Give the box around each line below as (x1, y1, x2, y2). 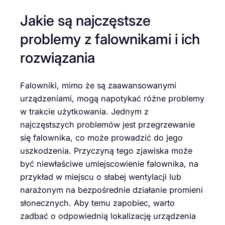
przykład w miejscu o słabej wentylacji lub (20, 172, 181, 182)
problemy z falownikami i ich (20, 30, 200, 48)
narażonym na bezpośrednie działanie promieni (20, 185, 203, 195)
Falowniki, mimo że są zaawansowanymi (20, 80, 176, 90)
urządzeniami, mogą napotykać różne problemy (20, 93, 204, 103)
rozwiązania (20, 49, 95, 67)
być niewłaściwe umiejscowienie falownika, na (20, 159, 198, 169)
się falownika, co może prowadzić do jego (20, 133, 183, 143)
